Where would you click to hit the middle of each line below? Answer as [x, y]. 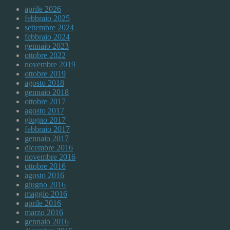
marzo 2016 [44, 213]
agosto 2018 [44, 83]
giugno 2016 [45, 185]
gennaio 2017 [47, 139]
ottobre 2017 [45, 102]
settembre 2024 [49, 28]
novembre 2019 [50, 65]
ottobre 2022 [45, 55]
